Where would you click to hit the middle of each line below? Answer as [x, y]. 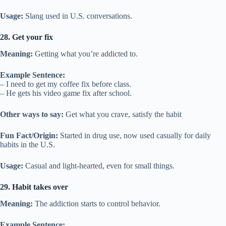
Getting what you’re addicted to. [85, 54]
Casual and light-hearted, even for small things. [99, 166]
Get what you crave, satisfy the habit [123, 115]
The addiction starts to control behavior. [97, 203]
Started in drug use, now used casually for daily [134, 136]
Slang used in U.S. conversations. [78, 16]
